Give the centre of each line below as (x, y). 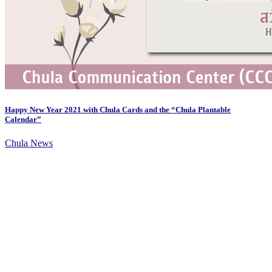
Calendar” (23, 120)
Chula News (29, 143)
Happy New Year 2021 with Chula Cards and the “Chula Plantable (118, 110)
